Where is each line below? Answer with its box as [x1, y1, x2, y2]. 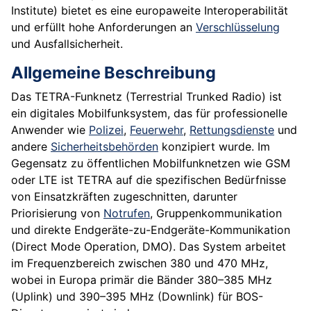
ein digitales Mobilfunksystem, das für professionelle [11, 106, 287, 121]
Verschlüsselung [196, 20, 280, 35]
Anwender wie [11, 123, 89, 137]
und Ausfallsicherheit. [11, 37, 123, 51]
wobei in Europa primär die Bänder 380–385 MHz [11, 273, 272, 287]
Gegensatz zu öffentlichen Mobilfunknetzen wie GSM [11, 156, 290, 171]
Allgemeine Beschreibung [11, 62, 216, 83]
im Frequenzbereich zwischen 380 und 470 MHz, [11, 256, 268, 271]
